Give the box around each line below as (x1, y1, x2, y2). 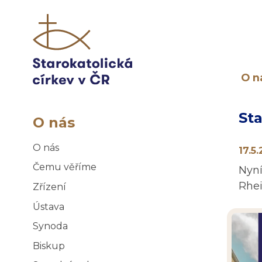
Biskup (33, 240, 65, 251)
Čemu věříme (33, 161, 96, 173)
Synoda (33, 220, 68, 232)
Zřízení (33, 181, 66, 192)
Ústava (33, 201, 64, 212)
